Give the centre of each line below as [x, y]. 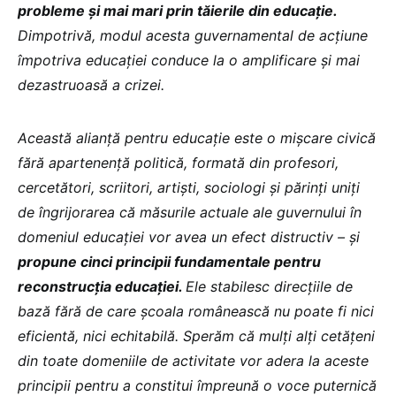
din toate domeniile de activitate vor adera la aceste [193, 361]
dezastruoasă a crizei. [91, 85]
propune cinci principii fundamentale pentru [169, 262]
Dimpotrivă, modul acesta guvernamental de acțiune [193, 35]
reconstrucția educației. [102, 286]
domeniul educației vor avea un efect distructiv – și [189, 237]
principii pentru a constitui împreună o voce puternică [197, 385]
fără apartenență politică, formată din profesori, [178, 163]
